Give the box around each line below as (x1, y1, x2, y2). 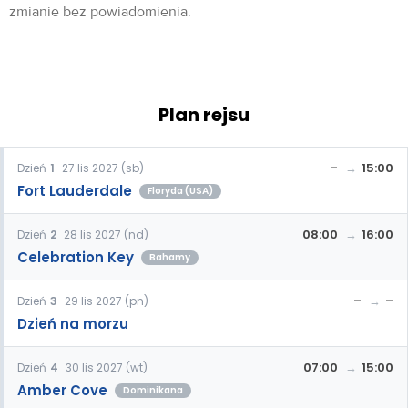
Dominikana (123, 382, 183, 397)
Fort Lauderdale (17, 180, 132, 200)
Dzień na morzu (17, 313, 128, 333)
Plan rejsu (158, 101, 250, 127)
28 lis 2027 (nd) (64, 226, 148, 242)
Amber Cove (17, 380, 107, 400)
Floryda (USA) (148, 183, 213, 198)
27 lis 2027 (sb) (62, 159, 144, 176)
